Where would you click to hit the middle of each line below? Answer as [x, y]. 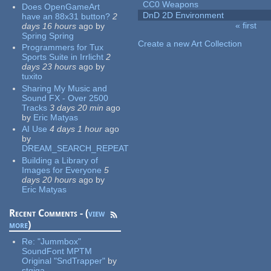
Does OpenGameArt [61, 6]
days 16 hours [49, 26]
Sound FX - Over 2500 [65, 98]
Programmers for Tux [63, 47]
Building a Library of [60, 160]
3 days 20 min [77, 107]
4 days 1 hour [76, 129]
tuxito [32, 77]
